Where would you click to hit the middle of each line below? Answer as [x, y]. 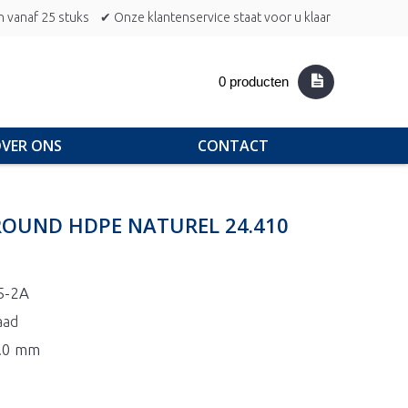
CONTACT [233, 146]
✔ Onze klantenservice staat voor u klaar [215, 17]
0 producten [254, 82]
